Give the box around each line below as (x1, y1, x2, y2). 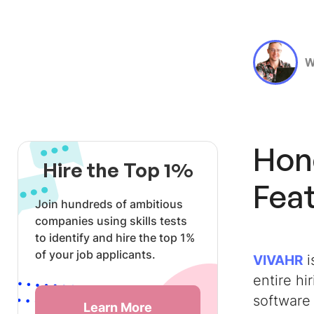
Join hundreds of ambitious (35, 197, 183, 211)
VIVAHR (253, 252, 303, 268)
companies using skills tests (35, 214, 187, 228)
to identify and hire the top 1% (35, 231, 195, 245)
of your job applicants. (35, 247, 156, 261)
